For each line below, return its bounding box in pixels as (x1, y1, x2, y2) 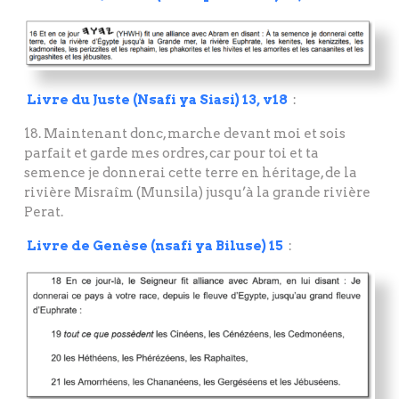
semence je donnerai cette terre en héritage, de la (24, 164, 357, 181)
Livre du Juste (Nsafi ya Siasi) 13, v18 (27, 91, 288, 108)
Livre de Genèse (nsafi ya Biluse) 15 (27, 237, 283, 254)
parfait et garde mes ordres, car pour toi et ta (24, 144, 319, 161)
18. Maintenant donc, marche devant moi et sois (24, 125, 346, 142)
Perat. (24, 203, 63, 220)
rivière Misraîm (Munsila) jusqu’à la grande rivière (24, 183, 370, 200)
